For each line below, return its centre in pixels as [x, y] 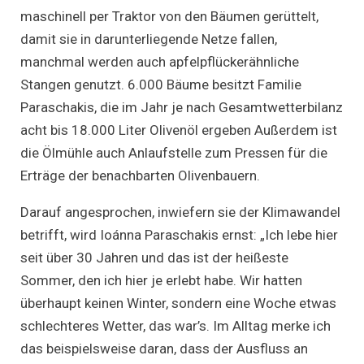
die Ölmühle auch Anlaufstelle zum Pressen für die [174, 153]
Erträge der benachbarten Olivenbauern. [143, 176]
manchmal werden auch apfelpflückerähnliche [160, 62]
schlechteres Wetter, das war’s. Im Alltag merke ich [175, 326]
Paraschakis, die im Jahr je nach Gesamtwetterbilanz [182, 108]
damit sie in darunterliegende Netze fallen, [149, 39]
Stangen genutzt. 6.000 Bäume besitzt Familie [161, 85]
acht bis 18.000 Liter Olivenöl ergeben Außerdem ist [179, 130]
